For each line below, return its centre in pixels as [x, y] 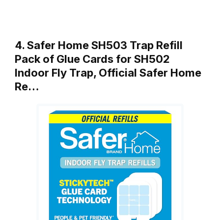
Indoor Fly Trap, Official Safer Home [108, 72]
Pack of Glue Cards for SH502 [92, 59]
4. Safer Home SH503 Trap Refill [99, 45]
